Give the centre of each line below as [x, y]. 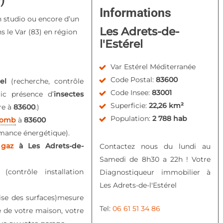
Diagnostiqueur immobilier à [155, 172]
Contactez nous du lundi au [155, 146]
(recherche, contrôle [48, 81]
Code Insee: [131, 93]
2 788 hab [170, 118]
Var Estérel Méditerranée [153, 67]
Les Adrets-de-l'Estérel [138, 185]
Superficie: [130, 106]
